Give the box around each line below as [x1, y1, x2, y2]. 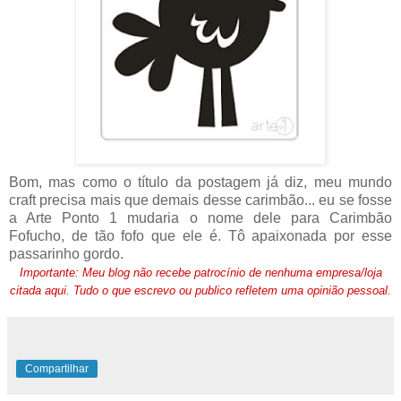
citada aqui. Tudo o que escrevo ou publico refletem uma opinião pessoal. [10, 283, 391, 297]
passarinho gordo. [9, 245, 124, 261]
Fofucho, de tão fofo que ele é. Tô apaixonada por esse [9, 227, 392, 243]
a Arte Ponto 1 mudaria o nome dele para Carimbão [9, 209, 392, 226]
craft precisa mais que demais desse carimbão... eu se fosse [9, 192, 392, 208]
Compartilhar [25, 362, 89, 375]
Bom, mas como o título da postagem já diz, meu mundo [9, 174, 392, 190]
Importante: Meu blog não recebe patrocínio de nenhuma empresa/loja [19, 265, 382, 279]
